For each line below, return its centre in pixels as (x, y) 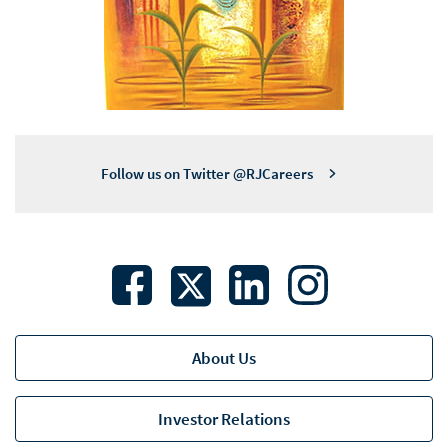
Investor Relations (224, 419)
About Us (224, 358)
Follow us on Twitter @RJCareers (206, 173)
